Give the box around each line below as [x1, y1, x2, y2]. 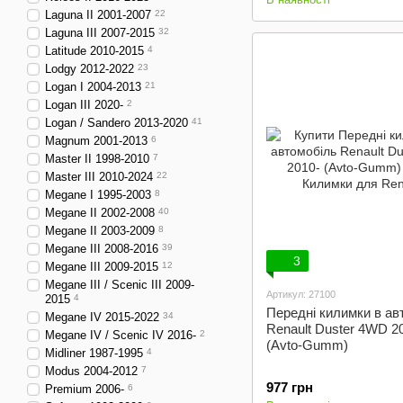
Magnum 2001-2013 [45, 134, 148, 148]
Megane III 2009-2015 [45, 260, 158, 273]
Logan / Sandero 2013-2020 [45, 116, 188, 130]
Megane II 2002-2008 [45, 206, 155, 219]
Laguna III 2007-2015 [45, 26, 155, 40]
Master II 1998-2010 [45, 152, 149, 166]
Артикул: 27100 [266, 289, 336, 300]
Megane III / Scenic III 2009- [45, 278, 194, 291]
